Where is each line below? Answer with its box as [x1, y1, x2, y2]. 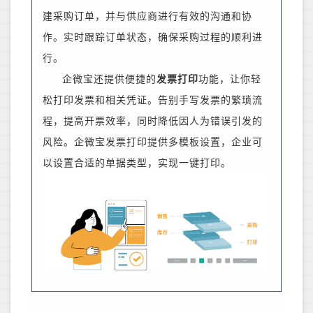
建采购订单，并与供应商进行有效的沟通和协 [43, 11, 252, 22]
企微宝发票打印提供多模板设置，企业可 [74, 137, 263, 148]
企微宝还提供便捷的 [62, 74, 156, 85]
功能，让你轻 [198, 74, 261, 85]
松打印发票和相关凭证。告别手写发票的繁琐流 [43, 95, 263, 106]
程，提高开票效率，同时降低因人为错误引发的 [43, 116, 263, 127]
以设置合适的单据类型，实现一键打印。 [43, 158, 231, 169]
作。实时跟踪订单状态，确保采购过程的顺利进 [43, 32, 263, 43]
